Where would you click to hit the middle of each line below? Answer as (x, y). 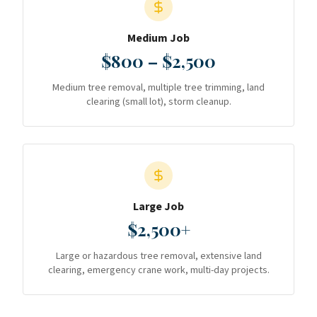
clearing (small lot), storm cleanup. (158, 102)
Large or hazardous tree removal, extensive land (158, 256)
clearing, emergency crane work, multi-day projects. (158, 270)
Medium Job (158, 38)
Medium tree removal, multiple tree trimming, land (158, 88)
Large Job (158, 207)
